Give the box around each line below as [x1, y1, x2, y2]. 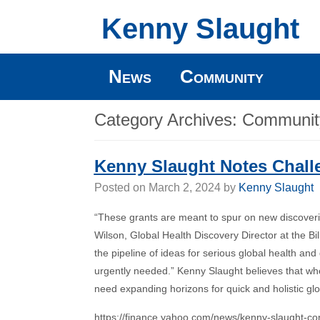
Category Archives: [94, 110, 242, 129]
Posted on [94, 181, 149, 194]
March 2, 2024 [148, 181, 221, 194]
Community [179, 66, 264, 87]
